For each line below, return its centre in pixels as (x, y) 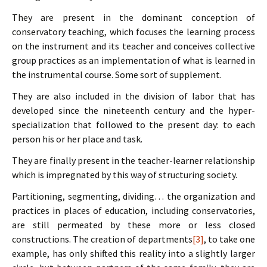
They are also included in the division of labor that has (133, 96)
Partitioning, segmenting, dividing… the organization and (133, 196)
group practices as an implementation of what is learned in (133, 60)
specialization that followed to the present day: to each (133, 125)
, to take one (229, 239)
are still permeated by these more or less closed (133, 225)
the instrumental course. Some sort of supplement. (117, 74)
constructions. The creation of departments (102, 239)
